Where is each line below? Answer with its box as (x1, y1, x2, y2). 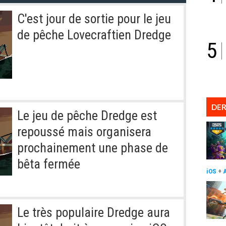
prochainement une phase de (17, 140, 168, 155)
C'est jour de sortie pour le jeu (17, 11, 171, 26)
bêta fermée (17, 156, 80, 172)
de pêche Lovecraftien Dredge (17, 27, 171, 42)
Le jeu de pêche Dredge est (17, 107, 157, 123)
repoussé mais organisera (17, 124, 151, 139)
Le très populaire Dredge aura (17, 204, 170, 220)
